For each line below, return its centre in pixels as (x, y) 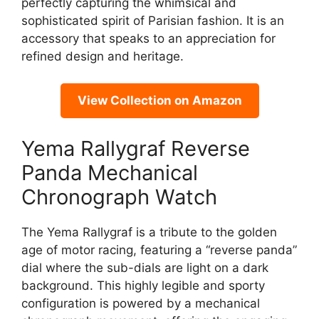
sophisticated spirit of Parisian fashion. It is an (153, 20)
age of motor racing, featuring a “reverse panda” (159, 250)
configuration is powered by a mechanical (141, 303)
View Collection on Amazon (159, 101)
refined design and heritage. (103, 56)
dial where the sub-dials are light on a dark (145, 267)
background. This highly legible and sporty (143, 285)
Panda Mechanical (110, 172)
